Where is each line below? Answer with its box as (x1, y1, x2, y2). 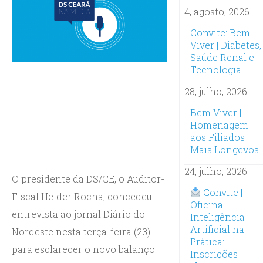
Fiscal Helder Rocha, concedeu (12, 190, 152, 203)
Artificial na (190, 222, 244, 235)
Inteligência (190, 210, 245, 223)
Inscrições (190, 247, 238, 260)
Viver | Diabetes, (190, 38, 261, 51)
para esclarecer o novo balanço (12, 242, 155, 255)
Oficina (190, 198, 223, 211)
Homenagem (190, 118, 248, 131)
